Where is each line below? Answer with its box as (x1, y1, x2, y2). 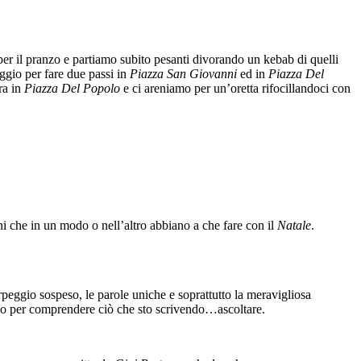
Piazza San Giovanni (130, 66, 237, 81)
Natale (277, 218, 311, 233)
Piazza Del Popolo (24, 81, 120, 95)
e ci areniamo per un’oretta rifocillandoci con (120, 81, 351, 95)
